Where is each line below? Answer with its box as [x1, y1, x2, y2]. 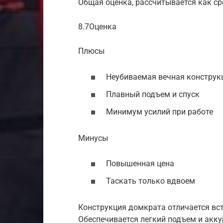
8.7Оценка [78, 22, 116, 32]
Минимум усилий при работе [106, 107, 213, 116]
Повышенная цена [106, 158, 174, 168]
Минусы [78, 133, 108, 143]
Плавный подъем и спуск [106, 89, 200, 99]
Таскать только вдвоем [106, 176, 195, 186]
